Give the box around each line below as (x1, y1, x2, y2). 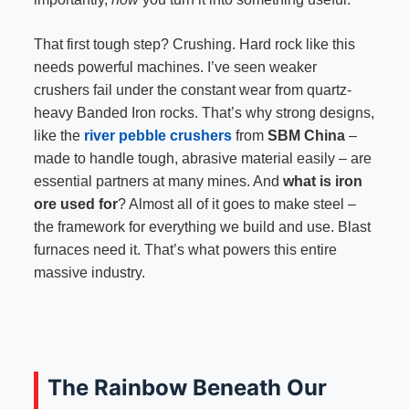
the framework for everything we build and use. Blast (33, 219, 371, 236)
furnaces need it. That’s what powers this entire (33, 242, 337, 258)
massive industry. (33, 265, 145, 281)
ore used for (33, 196, 118, 213)
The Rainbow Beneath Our (47, 374, 327, 402)
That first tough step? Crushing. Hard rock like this (33, 37, 355, 53)
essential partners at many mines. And (33, 173, 283, 190)
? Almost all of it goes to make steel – (117, 196, 356, 213)
